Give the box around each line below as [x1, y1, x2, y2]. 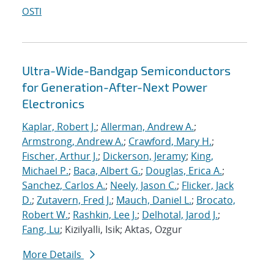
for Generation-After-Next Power [22, 80, 207, 95]
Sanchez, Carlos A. [22, 179, 105, 193]
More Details [23, 248, 84, 262]
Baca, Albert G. [73, 164, 141, 178]
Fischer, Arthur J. [22, 149, 98, 163]
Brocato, [196, 193, 235, 207]
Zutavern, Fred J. [37, 193, 111, 207]
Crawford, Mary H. [128, 135, 212, 149]
